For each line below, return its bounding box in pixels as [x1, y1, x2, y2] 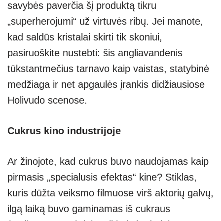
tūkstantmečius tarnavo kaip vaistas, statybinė [7, 63, 209, 74]
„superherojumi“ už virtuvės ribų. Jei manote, [7, 16, 203, 27]
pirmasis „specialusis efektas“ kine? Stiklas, [7, 172, 197, 183]
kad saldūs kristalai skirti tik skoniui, [7, 32, 162, 43]
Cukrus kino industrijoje [7, 125, 121, 137]
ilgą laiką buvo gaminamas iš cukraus [7, 203, 170, 215]
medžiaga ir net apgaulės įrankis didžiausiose [7, 79, 205, 90]
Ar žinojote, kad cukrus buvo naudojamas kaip [7, 156, 209, 167]
